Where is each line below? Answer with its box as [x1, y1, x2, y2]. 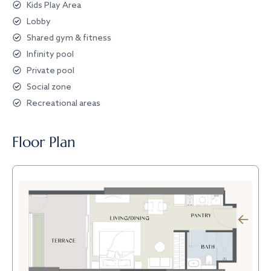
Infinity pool [27, 50, 74, 60]
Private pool [27, 66, 74, 76]
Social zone [27, 82, 71, 93]
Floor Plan [12, 133, 76, 151]
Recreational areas [27, 99, 100, 109]
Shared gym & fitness [27, 33, 111, 44]
